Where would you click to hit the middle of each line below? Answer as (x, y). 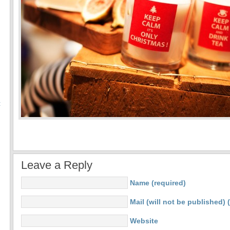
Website (144, 221)
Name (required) (158, 183)
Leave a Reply (57, 165)
